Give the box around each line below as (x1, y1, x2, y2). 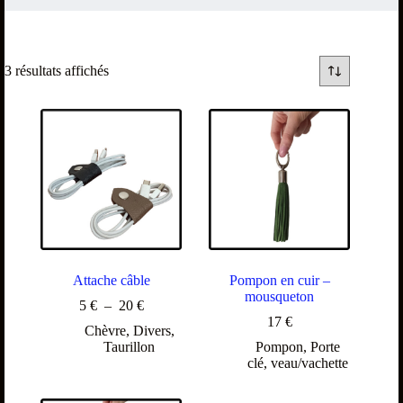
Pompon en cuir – (228, 273, 330, 289)
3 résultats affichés (4, 63, 109, 78)
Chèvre (84, 323, 126, 339)
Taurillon (103, 339, 156, 355)
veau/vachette (270, 355, 348, 372)
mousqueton (245, 289, 315, 305)
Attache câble (72, 273, 150, 289)
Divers (132, 323, 171, 339)
